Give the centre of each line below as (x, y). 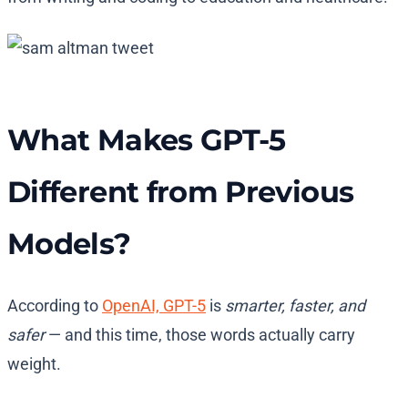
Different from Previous (181, 192)
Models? (69, 244)
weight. (34, 364)
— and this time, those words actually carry (200, 335)
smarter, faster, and (295, 306)
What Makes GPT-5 (147, 140)
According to (55, 306)
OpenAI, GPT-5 (154, 306)
